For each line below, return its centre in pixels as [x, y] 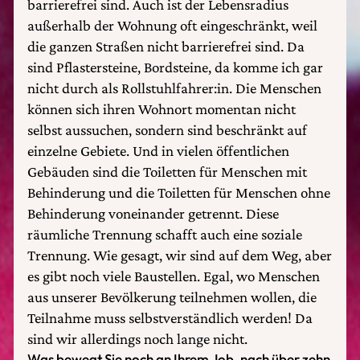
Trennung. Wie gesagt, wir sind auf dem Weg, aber [180, 255]
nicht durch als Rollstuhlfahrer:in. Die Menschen [174, 88]
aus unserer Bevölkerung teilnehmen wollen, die [172, 297]
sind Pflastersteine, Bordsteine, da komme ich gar [175, 67]
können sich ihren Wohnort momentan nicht [162, 109]
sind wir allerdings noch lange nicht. [137, 339]
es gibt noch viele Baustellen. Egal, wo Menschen [174, 276]
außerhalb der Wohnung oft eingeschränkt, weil [172, 25]
